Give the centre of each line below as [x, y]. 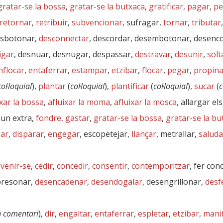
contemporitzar [161, 166]
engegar [64, 134]
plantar [52, 86]
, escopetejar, [106, 134]
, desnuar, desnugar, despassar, [74, 54]
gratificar [166, 6]
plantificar [130, 86]
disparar [28, 134]
